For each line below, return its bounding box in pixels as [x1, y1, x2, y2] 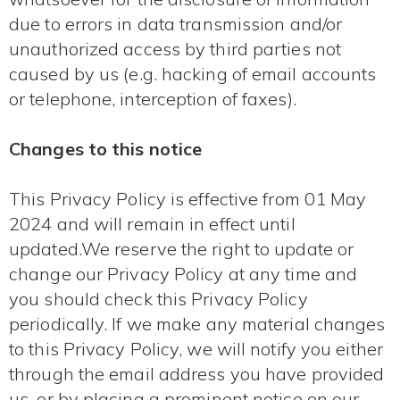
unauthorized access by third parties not [9, 37, 342, 61]
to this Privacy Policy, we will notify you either [9, 337, 383, 361]
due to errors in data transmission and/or [9, 12, 343, 36]
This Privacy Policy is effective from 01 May [9, 187, 367, 211]
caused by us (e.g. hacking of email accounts [9, 62, 377, 86]
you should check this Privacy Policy [9, 287, 308, 311]
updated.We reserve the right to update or [9, 237, 354, 261]
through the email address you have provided [9, 362, 385, 386]
